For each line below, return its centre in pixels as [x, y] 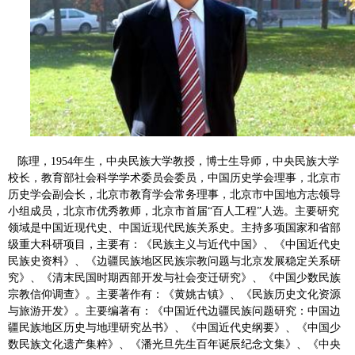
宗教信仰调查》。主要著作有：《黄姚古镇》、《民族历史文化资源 [174, 295]
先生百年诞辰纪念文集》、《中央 [258, 345]
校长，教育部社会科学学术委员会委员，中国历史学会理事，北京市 [174, 178]
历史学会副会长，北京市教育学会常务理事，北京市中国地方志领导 [174, 195]
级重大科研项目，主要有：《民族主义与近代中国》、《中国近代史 [174, 245]
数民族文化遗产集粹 [58, 345]
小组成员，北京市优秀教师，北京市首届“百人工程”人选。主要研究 [174, 212]
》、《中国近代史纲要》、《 [235, 328]
